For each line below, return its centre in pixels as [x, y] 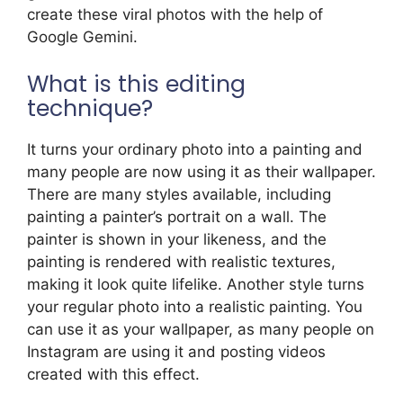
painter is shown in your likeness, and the [177, 239]
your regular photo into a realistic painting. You [195, 306]
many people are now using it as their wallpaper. [201, 171]
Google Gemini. [82, 37]
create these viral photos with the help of [175, 15]
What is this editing [136, 84]
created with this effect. [113, 374]
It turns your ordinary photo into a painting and [195, 149]
